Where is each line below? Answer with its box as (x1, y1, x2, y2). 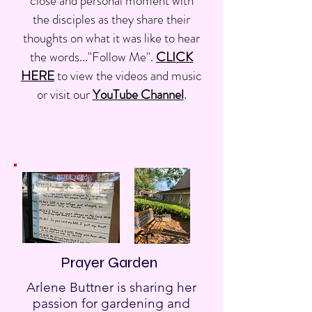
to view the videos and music (57, 66, 202, 85)
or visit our (36, 85, 93, 104)
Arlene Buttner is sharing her (26, 279, 196, 295)
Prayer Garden (61, 253, 157, 272)
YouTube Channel (92, 85, 184, 104)
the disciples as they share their (33, 10, 190, 29)
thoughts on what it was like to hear (23, 29, 200, 47)
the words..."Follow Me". (30, 47, 156, 66)
